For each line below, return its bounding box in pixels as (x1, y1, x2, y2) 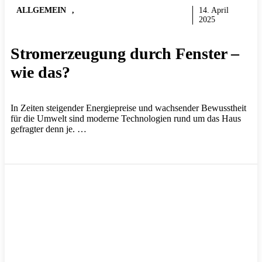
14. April (198, 6, 229, 15)
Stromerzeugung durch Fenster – (11, 44, 239, 63)
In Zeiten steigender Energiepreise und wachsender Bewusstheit (11, 102, 246, 113)
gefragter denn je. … (11, 123, 87, 134)
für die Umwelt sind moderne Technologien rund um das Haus (11, 113, 241, 123)
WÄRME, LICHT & (82, 6, 155, 15)
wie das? (11, 63, 70, 81)
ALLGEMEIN (16, 6, 66, 15)
